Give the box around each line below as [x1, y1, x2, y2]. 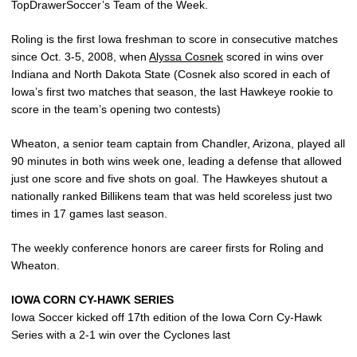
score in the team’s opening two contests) [11, 103, 221, 116]
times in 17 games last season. [11, 207, 167, 221]
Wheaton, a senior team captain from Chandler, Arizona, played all [11, 137, 345, 151]
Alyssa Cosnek [149, 50, 223, 64]
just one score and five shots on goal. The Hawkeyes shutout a [11, 172, 328, 186]
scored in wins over [223, 50, 324, 64]
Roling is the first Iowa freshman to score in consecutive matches [11, 33, 338, 46]
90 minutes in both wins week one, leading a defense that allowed [11, 155, 342, 168]
